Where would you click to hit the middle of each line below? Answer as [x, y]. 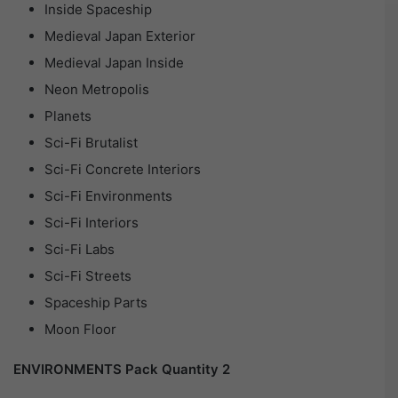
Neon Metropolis [97, 90]
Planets [68, 116]
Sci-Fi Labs [80, 250]
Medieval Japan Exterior [120, 36]
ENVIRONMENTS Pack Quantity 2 [122, 370]
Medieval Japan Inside [114, 63]
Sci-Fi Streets [88, 276]
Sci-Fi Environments [108, 196]
